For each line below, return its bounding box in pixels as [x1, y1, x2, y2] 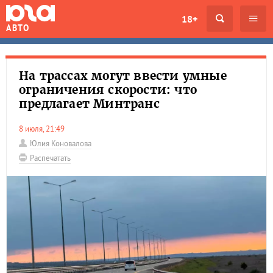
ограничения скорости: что [19, 82, 197, 97]
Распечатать [30, 153, 71, 163]
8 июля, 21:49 [23, 124, 65, 134]
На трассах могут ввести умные [19, 68, 227, 83]
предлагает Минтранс [19, 96, 160, 111]
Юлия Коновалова [30, 138, 91, 149]
